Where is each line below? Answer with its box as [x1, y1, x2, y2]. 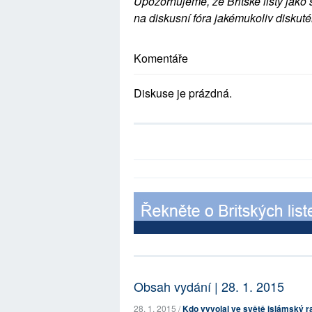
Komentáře [134, 50, 188, 66]
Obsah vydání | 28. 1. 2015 [134, 277, 284, 295]
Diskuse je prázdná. [134, 85, 232, 101]
